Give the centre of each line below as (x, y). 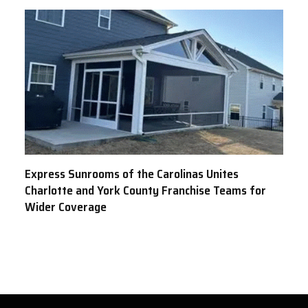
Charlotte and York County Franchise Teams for (145, 191)
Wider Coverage (66, 207)
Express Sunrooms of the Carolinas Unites (132, 174)
